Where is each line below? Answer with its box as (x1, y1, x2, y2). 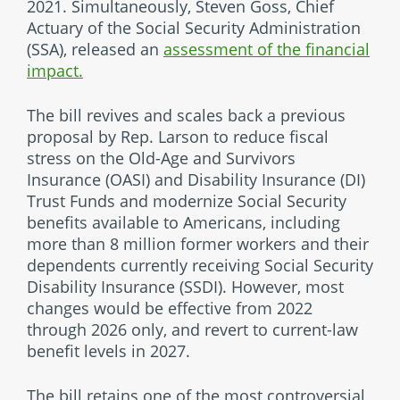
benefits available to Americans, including (27, 212, 340, 233)
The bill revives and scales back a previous (27, 104, 346, 126)
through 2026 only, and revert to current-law (27, 319, 358, 340)
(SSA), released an (27, 38, 163, 60)
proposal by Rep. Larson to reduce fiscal (27, 126, 329, 147)
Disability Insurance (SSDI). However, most (27, 276, 344, 297)
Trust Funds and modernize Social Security (27, 190, 346, 212)
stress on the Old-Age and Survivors (27, 147, 296, 169)
